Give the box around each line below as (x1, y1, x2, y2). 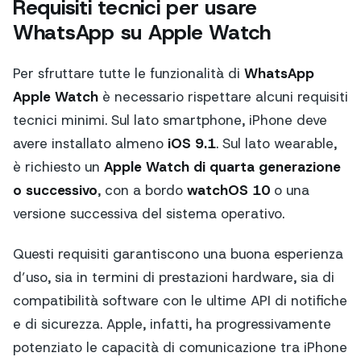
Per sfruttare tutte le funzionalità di (13, 64, 244, 83)
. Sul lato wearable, (216, 135, 337, 153)
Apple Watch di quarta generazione (104, 158, 341, 176)
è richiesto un (13, 158, 104, 176)
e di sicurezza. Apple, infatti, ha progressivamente (13, 315, 331, 334)
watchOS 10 (187, 181, 270, 200)
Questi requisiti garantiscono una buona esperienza (13, 245, 343, 263)
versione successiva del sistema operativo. (13, 205, 284, 223)
